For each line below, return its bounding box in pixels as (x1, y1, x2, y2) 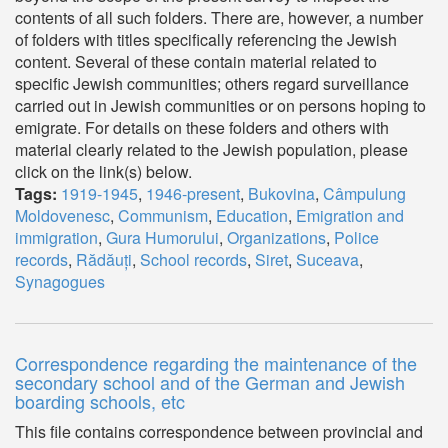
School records (140, 248, 247, 271)
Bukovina (248, 182, 315, 205)
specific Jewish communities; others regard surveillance (15, 72, 409, 95)
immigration (15, 226, 98, 249)
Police (334, 226, 379, 249)
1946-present (146, 182, 240, 205)
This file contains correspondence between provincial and (15, 420, 423, 443)
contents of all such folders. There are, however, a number (15, 6, 423, 29)
